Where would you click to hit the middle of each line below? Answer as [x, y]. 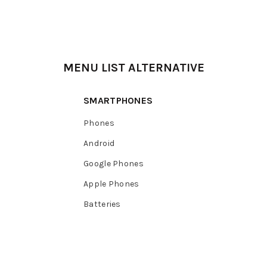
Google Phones [114, 164]
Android [99, 144]
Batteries [102, 204]
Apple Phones [111, 184]
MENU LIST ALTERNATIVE [133, 68]
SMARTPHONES [118, 101]
